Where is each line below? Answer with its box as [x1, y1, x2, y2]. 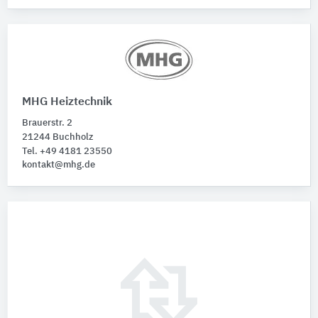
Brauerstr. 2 [22, 118, 72, 128]
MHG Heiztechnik [22, 96, 112, 108]
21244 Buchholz [22, 132, 93, 142]
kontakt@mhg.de [22, 160, 95, 170]
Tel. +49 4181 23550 [22, 146, 112, 156]
